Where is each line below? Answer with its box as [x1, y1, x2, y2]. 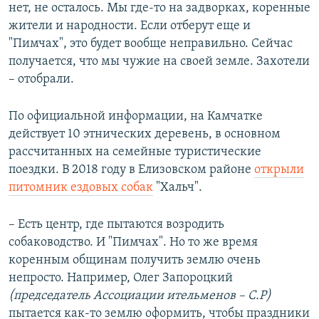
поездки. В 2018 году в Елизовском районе [9, 162, 254, 177]
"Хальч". [153, 180, 202, 194]
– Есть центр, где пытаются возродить [9, 217, 224, 231]
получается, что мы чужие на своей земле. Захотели [9, 54, 310, 68]
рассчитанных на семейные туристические [9, 145, 261, 159]
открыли [254, 162, 304, 177]
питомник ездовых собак [9, 180, 153, 194]
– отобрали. [9, 72, 74, 86]
